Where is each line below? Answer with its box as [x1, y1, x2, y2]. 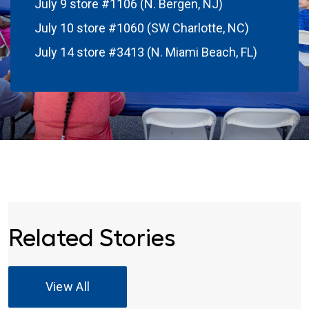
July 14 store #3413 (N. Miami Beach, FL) [34, 45, 261, 60]
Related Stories [8, 223, 176, 253]
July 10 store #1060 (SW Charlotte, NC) [34, 21, 253, 36]
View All [45, 279, 90, 295]
